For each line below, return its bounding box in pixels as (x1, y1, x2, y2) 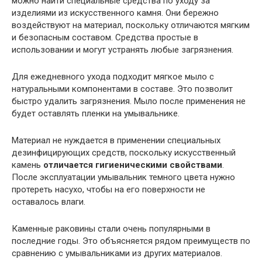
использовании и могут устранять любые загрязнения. (12, 44, 233, 56)
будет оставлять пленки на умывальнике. (12, 108, 180, 119)
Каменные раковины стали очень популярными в (12, 223, 211, 235)
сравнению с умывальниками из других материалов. (12, 248, 222, 259)
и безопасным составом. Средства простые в (12, 32, 198, 43)
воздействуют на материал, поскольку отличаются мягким (12, 20, 250, 31)
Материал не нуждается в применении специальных (12, 135, 220, 146)
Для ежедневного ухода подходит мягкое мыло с (12, 71, 214, 82)
